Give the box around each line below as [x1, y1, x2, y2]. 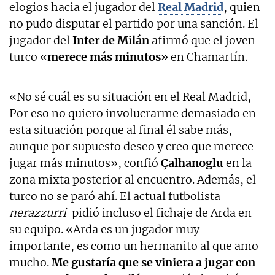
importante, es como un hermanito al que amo [9, 238, 258, 253]
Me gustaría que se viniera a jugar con [49, 255, 255, 269]
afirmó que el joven [149, 33, 255, 47]
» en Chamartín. [161, 49, 247, 64]
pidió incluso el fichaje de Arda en [69, 205, 252, 220]
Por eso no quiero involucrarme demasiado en [9, 106, 256, 120]
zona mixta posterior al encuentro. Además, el [9, 172, 256, 187]
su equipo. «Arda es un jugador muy [9, 222, 199, 236]
